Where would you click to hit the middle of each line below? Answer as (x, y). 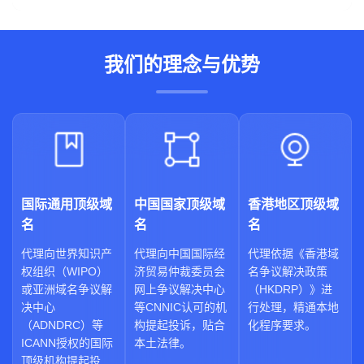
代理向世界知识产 (67, 253)
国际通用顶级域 (67, 204)
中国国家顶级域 (180, 204)
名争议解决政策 (287, 271)
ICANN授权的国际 (67, 343)
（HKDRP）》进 (290, 289)
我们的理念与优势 (182, 65)
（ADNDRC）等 (62, 325)
